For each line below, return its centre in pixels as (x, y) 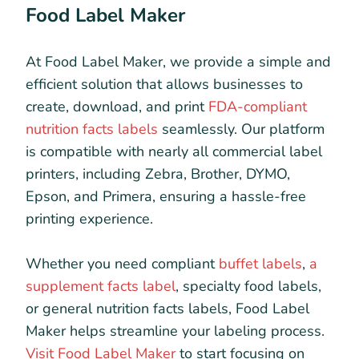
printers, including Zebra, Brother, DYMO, (158, 173)
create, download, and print (117, 106)
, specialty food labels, (248, 286)
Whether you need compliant (122, 263)
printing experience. (89, 218)
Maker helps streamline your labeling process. (175, 331)
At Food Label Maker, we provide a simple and (178, 61)
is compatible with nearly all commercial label (174, 151)
